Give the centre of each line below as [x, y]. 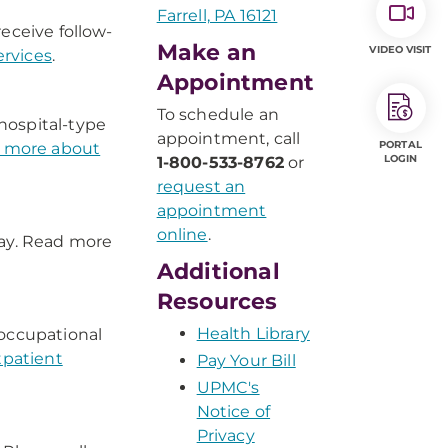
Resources [217, 301]
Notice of [233, 411]
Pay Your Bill [246, 360]
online [182, 234]
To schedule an [217, 114]
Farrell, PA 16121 [217, 15]
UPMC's [228, 387]
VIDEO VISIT [400, 49]
